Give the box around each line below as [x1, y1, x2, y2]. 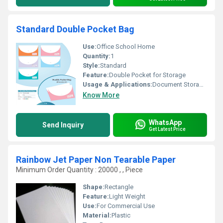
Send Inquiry [42, 121, 84, 129]
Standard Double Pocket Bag [16, 24, 134, 34]
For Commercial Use [97, 202, 155, 210]
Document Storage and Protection [152, 81, 199, 88]
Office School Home [97, 43, 155, 50]
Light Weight [109, 193, 145, 200]
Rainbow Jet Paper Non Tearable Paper [16, 154, 176, 165]
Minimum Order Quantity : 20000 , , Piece [16, 166, 143, 174]
